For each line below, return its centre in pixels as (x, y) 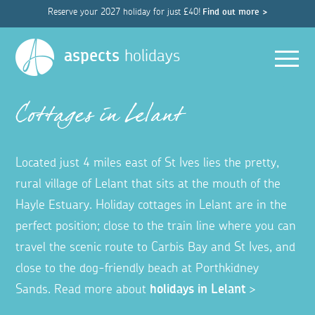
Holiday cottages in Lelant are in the (192, 206)
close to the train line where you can (200, 227)
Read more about (101, 290)
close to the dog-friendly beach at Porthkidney (137, 269)
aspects (92, 56)
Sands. (35, 290)
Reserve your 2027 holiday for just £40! (124, 12)
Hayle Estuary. (56, 206)
